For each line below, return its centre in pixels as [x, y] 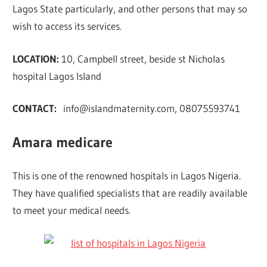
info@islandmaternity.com [119, 108]
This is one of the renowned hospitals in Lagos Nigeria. [127, 176]
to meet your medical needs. [72, 210]
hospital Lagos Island [57, 76]
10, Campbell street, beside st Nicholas [142, 58]
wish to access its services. [67, 26]
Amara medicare [63, 142]
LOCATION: [36, 58]
